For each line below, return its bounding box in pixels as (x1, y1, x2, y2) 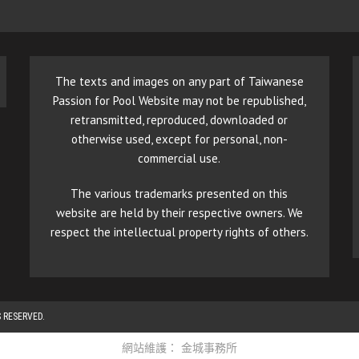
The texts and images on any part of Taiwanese (54, 73, 304, 89)
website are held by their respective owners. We (55, 204, 303, 220)
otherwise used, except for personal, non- (71, 131, 288, 147)
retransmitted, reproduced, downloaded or (71, 111, 288, 127)
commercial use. (138, 150, 221, 166)
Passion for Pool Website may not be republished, (52, 92, 306, 108)
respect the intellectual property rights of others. (50, 224, 309, 240)
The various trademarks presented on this (71, 185, 288, 201)
